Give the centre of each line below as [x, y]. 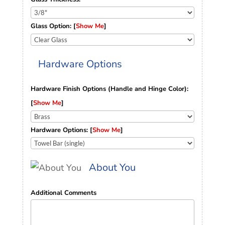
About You [112, 167]
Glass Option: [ [53, 26]
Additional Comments [63, 193]
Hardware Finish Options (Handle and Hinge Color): [109, 89]
